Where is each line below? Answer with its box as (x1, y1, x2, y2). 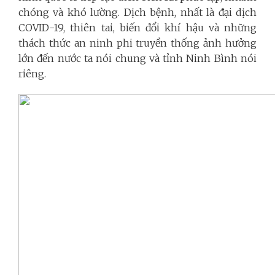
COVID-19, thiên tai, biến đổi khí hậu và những (18, 21, 257, 34)
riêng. (18, 67, 46, 80)
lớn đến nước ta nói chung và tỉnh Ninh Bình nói (18, 52, 257, 64)
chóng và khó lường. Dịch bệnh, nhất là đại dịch (18, 6, 257, 18)
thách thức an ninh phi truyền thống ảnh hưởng (18, 36, 257, 49)
